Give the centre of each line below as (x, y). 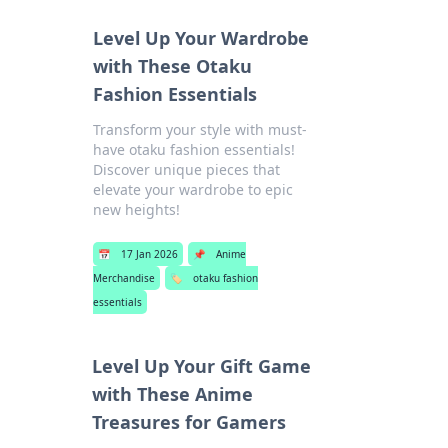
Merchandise (123, 278)
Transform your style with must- (199, 129)
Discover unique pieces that (186, 169)
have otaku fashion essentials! (193, 149)
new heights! (136, 209)
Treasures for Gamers (189, 422)
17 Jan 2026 (149, 254)
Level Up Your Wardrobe (200, 38)
